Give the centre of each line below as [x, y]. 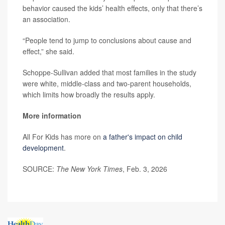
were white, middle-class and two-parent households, [107, 83]
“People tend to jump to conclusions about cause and [107, 40]
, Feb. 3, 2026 [145, 169]
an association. [46, 19]
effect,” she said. [48, 51]
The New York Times [89, 169]
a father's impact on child [143, 137]
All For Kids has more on [63, 137]
